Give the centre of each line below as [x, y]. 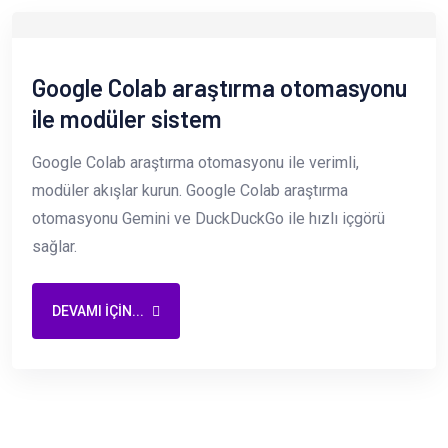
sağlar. [54, 247]
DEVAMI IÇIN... [98, 310]
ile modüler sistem [127, 119]
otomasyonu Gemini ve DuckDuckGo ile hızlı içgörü [208, 219]
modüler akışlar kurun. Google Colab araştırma [190, 191]
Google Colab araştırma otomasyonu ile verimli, [195, 163]
